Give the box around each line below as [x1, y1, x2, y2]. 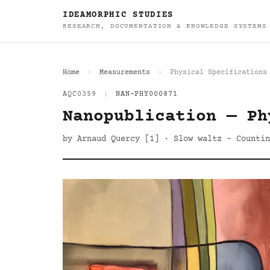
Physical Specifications [170, 69, 267, 77]
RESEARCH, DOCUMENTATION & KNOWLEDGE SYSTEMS [63, 22, 267, 30]
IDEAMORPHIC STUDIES [63, 10, 174, 20]
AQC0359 [63, 90, 96, 98]
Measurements [99, 69, 150, 77]
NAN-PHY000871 [115, 90, 178, 98]
